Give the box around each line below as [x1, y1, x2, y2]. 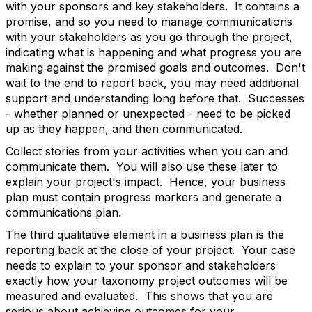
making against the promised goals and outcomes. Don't [6, 61, 305, 75]
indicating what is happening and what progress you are [6, 45, 302, 59]
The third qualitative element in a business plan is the [6, 228, 284, 242]
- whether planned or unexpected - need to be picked [6, 107, 290, 120]
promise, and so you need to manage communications [6, 15, 292, 29]
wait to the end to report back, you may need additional [6, 76, 299, 90]
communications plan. [6, 205, 121, 219]
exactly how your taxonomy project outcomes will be [6, 274, 288, 288]
